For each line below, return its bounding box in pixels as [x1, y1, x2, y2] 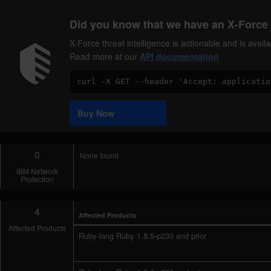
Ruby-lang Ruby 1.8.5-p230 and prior [79, 230, 207, 241]
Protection [20, 174, 54, 184]
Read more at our [70, 50, 140, 62]
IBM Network [16, 166, 58, 176]
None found [80, 150, 119, 160]
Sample [69, 94, 99, 107]
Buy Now [77, 107, 114, 119]
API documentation [140, 50, 219, 62]
